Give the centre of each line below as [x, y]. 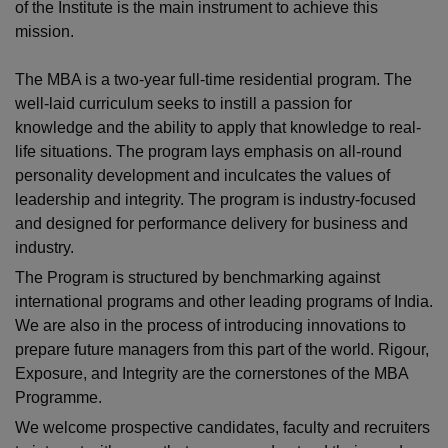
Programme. [58, 398]
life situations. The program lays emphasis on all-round [208, 152]
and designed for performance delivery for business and [211, 224]
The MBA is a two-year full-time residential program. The [213, 80]
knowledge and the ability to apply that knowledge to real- [218, 128]
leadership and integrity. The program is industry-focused [215, 200]
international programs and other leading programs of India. [224, 302]
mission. [44, 32]
